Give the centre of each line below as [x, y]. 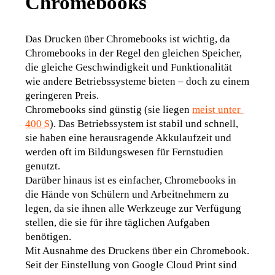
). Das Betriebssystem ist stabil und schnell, [144, 123]
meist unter [217, 109]
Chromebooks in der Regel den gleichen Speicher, [134, 53]
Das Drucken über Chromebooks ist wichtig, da [128, 39]
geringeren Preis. [62, 95]
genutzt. [43, 166]
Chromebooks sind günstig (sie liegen [109, 109]
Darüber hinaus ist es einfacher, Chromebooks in [131, 180]
